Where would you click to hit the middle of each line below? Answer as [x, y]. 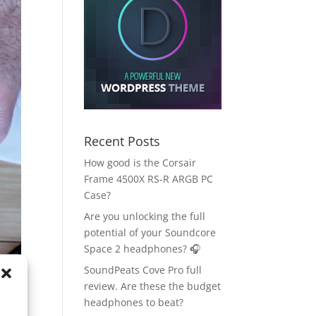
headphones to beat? [134, 303]
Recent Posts [122, 141]
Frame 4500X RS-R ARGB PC [149, 179]
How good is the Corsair [140, 163]
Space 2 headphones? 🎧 [142, 249]
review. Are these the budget [153, 286]
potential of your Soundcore [150, 233]
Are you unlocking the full [145, 217]
